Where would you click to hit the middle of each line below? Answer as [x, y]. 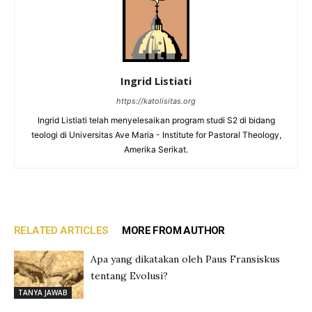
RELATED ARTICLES [61, 231]
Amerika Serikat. [156, 149]
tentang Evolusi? [129, 276]
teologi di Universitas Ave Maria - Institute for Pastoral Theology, [156, 135]
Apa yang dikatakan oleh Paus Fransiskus [185, 259]
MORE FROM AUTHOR [173, 231]
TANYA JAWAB [43, 292]
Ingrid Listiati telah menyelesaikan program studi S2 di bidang [156, 120]
